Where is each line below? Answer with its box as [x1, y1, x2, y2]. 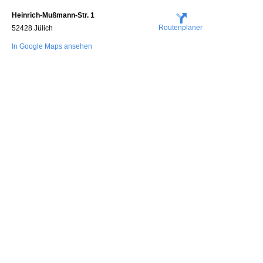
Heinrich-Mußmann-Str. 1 [12, 11, 95, 19]
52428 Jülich [12, 24, 53, 32]
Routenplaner [159, 23, 203, 32]
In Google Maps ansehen [12, 42, 92, 50]
